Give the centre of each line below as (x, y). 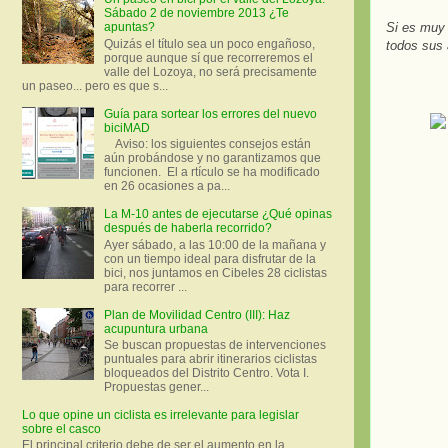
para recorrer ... (145, 286)
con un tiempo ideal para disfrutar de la (209, 258)
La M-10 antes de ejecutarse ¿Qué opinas (217, 214)
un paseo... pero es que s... (95, 85)
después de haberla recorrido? (187, 228)
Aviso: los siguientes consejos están (207, 144)
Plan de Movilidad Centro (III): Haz (196, 314)
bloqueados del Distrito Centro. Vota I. (206, 372)
